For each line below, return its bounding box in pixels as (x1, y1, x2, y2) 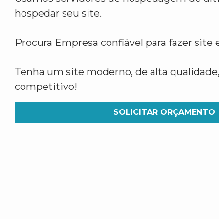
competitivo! (15, 81, 77, 92)
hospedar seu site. (15, 7, 102, 19)
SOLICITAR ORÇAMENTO (113, 108, 215, 117)
